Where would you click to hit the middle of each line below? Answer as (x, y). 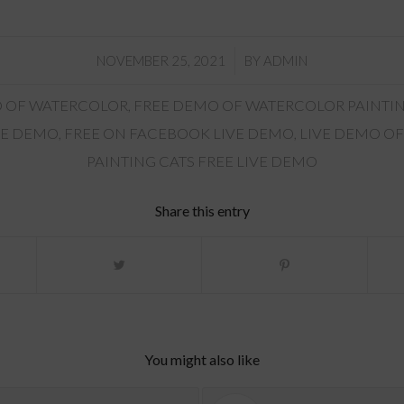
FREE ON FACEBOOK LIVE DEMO (179, 133)
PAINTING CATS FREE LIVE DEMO (202, 161)
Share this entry (202, 210)
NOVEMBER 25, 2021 (161, 60)
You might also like (202, 359)
